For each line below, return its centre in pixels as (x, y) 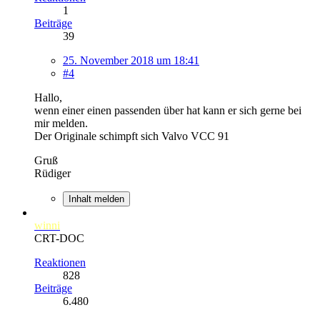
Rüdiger (52, 173)
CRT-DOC (59, 238)
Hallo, (48, 97)
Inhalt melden (96, 199)
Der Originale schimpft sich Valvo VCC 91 (132, 136)
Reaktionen (60, 262)
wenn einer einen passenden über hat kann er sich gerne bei (168, 110)
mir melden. (61, 123)
